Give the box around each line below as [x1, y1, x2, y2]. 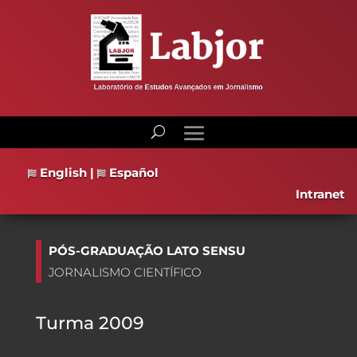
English [37, 164, 87, 180]
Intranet [296, 186, 345, 202]
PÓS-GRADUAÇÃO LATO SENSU [48, 242, 245, 258]
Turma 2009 [35, 312, 144, 334]
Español [106, 164, 159, 180]
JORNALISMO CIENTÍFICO [48, 264, 202, 280]
